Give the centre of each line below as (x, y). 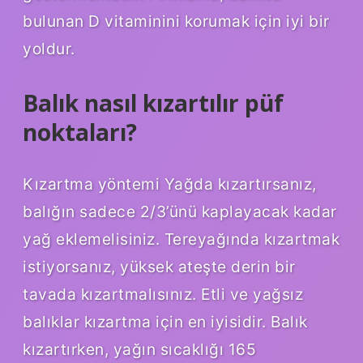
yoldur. (49, 48)
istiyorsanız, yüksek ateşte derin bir (159, 266)
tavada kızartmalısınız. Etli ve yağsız (163, 294)
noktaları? (80, 132)
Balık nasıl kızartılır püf (153, 102)
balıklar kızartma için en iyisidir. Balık (165, 321)
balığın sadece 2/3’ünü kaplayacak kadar (180, 211)
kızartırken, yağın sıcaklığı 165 (139, 349)
